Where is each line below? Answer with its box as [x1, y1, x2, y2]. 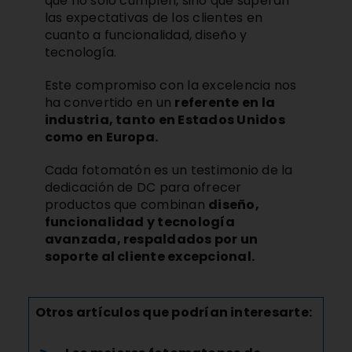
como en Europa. [44, 128, 159, 147]
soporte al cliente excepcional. [44, 247, 255, 266]
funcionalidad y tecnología [44, 213, 235, 232]
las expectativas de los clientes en [44, 9, 263, 27]
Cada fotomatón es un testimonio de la [44, 161, 293, 180]
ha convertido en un [44, 93, 175, 112]
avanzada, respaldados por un [44, 230, 258, 249]
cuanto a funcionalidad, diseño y [44, 26, 247, 45]
